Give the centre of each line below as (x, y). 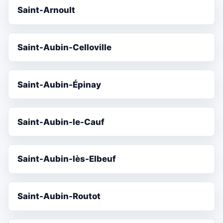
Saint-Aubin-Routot (59, 196)
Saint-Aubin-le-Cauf (61, 122)
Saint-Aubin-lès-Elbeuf (67, 159)
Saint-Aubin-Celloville (65, 48)
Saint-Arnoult (47, 10)
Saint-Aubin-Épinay (59, 84)
